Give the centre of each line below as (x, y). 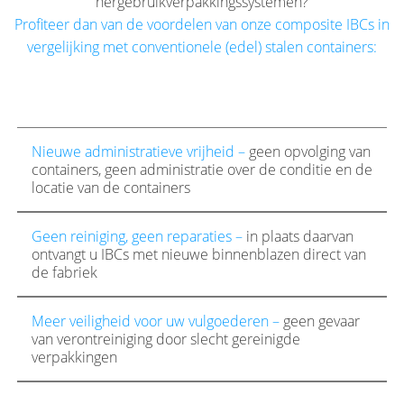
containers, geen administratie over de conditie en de (202, 170)
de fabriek (64, 273)
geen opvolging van (308, 152)
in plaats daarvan (298, 237)
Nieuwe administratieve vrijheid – (138, 152)
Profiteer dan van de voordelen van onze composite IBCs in (202, 25)
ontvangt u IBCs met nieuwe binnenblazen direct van (198, 255)
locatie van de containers (110, 188)
